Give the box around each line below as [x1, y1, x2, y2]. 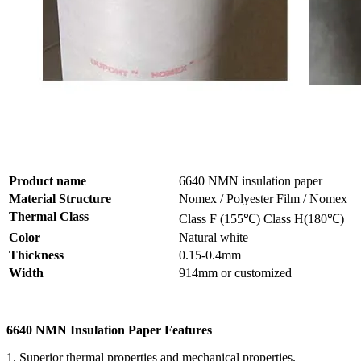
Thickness [9, 248, 64, 263]
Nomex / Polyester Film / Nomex [179, 192, 347, 206]
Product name [9, 174, 86, 189]
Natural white [179, 230, 248, 245]
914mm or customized [179, 266, 292, 280]
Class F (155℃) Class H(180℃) [179, 212, 344, 226]
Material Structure [9, 192, 111, 206]
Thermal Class [9, 210, 89, 224]
